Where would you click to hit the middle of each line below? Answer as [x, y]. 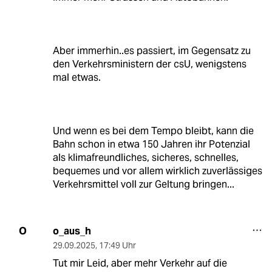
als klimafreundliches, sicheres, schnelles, [145, 157]
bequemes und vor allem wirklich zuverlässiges [157, 171]
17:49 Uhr [117, 245]
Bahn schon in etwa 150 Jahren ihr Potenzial [151, 144]
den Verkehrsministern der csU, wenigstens [149, 64]
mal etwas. [76, 77]
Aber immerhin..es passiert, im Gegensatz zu [151, 50]
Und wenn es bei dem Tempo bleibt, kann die [153, 131]
